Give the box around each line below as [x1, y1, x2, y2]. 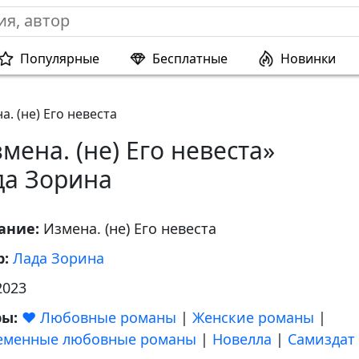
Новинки [280, 50, 336, 67]
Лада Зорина [13, 248, 104, 268]
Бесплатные [152, 50, 228, 67]
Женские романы [192, 308, 314, 327]
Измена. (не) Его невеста [43, 219, 216, 238]
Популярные [20, 50, 99, 67]
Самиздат [288, 329, 355, 349]
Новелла [212, 329, 272, 349]
